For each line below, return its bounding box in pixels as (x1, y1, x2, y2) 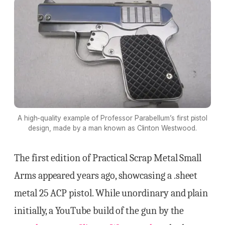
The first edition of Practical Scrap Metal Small (14, 152, 202, 164)
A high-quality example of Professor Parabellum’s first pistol (17, 114, 208, 122)
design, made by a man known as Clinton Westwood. (28, 124, 197, 132)
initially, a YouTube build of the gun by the (14, 204, 184, 216)
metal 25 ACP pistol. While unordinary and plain (14, 187, 208, 199)
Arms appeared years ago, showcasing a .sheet (14, 169, 198, 181)
